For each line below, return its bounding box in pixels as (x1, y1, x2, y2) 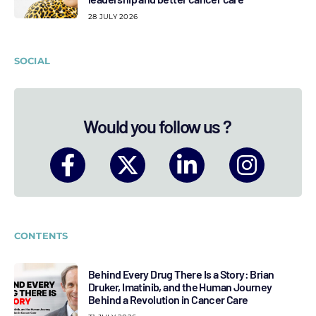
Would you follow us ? (83, 115, 231, 137)
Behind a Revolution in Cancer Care (88, 292, 248, 306)
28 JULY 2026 (88, 12, 138, 21)
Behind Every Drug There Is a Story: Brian (88, 267, 274, 281)
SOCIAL (14, 55, 50, 66)
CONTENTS (14, 230, 68, 241)
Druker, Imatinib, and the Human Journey (88, 279, 272, 293)
